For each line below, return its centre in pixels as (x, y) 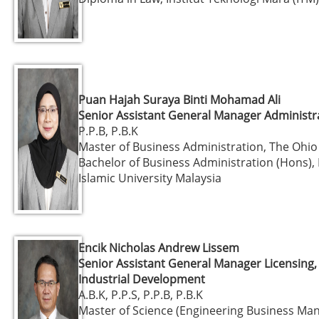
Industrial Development (142, 279)
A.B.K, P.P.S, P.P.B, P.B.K (141, 294)
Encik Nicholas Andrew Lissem (159, 247)
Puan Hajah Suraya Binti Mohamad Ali (179, 99)
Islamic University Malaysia (150, 178)
